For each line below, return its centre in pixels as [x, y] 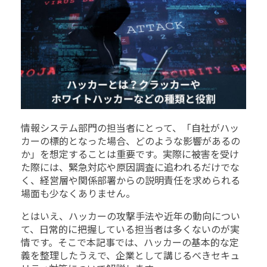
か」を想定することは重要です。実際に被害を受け [130, 155]
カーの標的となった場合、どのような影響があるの [131, 142]
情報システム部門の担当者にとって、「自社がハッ [130, 129]
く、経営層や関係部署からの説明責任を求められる [131, 181]
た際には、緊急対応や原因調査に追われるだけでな [130, 168]
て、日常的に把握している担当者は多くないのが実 [130, 230]
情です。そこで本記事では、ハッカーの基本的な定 [130, 243]
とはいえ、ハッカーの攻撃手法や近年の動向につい [131, 217]
